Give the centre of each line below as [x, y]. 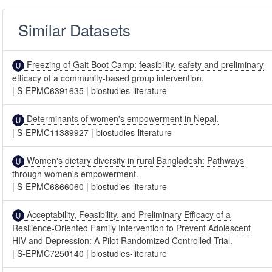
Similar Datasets [75, 30]
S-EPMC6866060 [51, 186]
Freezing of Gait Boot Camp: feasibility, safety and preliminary [144, 64]
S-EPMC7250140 [51, 253]
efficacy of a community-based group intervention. [108, 78]
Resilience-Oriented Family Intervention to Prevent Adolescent [132, 228]
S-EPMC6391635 [51, 91]
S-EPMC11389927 [53, 132]
